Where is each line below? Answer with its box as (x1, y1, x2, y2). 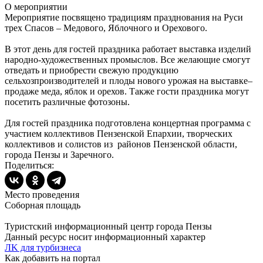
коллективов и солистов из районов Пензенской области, (5, 139, 237, 149)
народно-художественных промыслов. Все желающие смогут (5, 54, 250, 65)
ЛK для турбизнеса (5, 242, 81, 252)
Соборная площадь (5, 200, 80, 210)
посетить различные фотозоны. (5, 96, 130, 107)
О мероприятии (5, 1, 68, 12)
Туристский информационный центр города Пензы (5, 221, 212, 231)
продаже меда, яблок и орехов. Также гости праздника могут (5, 86, 249, 96)
